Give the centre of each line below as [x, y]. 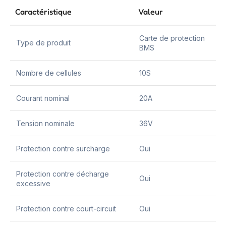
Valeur [151, 12]
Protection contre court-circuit [66, 209]
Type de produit [43, 43]
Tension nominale [45, 124]
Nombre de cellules [49, 73]
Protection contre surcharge [63, 149]
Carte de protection [172, 38]
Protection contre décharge [63, 174]
